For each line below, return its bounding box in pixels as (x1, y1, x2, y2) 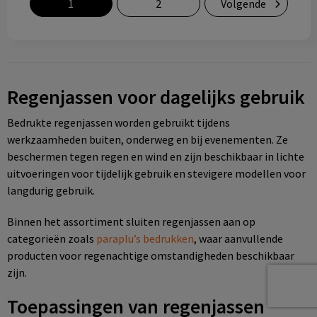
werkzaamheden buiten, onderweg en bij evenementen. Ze (6, 132, 288, 146)
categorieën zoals (6, 231, 96, 246)
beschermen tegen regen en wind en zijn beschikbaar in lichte (6, 149, 304, 163)
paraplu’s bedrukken (96, 231, 194, 246)
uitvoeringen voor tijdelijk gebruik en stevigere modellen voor (6, 166, 306, 180)
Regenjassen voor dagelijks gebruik (6, 84, 305, 110)
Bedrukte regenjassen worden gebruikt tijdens (6, 115, 230, 129)
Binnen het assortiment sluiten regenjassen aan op (6, 214, 255, 229)
